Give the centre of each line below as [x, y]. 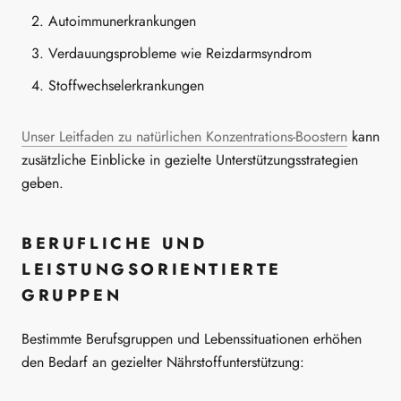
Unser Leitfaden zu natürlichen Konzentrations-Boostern [184, 136]
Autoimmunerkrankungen [122, 21]
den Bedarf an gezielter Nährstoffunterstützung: [163, 363]
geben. [43, 183]
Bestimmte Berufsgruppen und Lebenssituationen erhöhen [192, 339]
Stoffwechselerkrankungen [126, 86]
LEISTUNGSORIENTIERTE [152, 269]
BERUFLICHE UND [115, 243]
